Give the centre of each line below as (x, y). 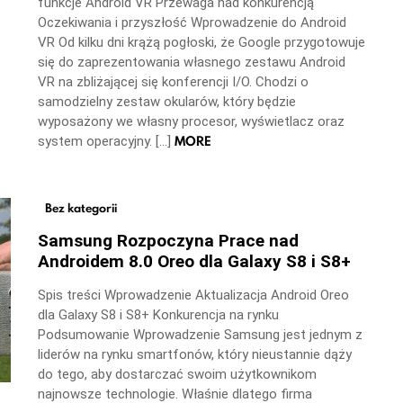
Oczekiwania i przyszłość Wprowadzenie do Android (192, 22)
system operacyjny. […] (106, 141)
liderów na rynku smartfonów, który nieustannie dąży (195, 355)
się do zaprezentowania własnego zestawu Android (192, 62)
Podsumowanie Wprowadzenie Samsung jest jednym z (200, 335)
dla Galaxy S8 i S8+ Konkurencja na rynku (158, 315)
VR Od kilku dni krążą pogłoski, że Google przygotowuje (201, 42)
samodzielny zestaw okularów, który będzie (167, 101)
